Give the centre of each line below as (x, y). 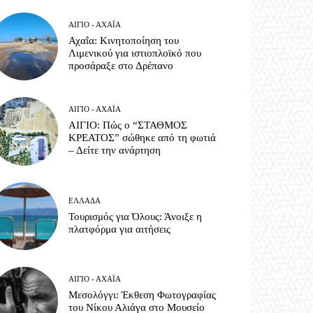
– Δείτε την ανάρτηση (115, 151)
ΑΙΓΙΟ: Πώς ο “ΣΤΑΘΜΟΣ (128, 125)
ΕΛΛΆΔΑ (85, 200)
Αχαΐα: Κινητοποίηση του (124, 41)
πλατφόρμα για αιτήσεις (120, 229)
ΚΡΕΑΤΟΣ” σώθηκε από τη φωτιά (143, 138)
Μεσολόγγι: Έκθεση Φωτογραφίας (143, 294)
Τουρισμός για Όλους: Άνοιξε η (136, 216)
